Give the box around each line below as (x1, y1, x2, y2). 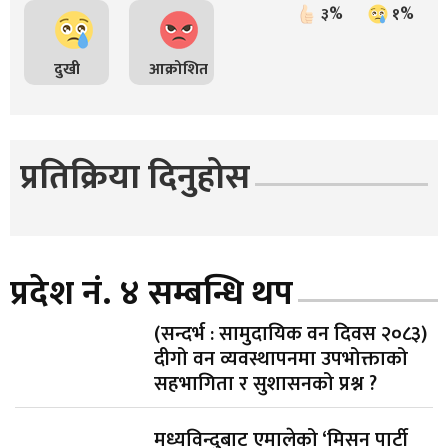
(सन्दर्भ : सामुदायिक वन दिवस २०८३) (154, 316, 428, 351)
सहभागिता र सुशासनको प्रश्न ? (154, 366, 378, 401)
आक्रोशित (149, 55, 208, 83)
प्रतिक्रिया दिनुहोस (20, 147, 250, 207)
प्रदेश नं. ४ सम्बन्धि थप (10, 263, 293, 323)
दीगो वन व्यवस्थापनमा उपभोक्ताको (154, 341, 409, 376)
